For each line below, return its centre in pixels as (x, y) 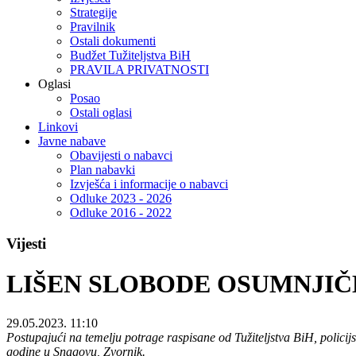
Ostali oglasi (101, 113)
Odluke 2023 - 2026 (121, 199)
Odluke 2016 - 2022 (121, 213)
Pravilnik (93, 27)
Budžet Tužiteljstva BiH (130, 56)
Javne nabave (72, 141)
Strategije (93, 13)
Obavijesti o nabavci (121, 156)
